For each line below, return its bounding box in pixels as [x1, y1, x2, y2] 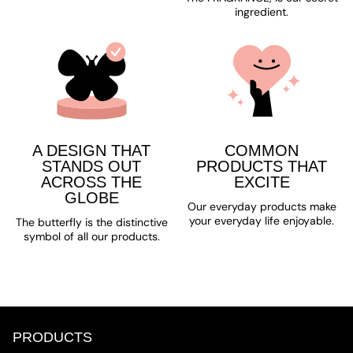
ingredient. [235, 5, 288, 19]
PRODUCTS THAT [196, 158, 327, 175]
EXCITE [233, 173, 290, 191]
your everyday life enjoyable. [189, 214, 334, 228]
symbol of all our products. [23, 229, 160, 243]
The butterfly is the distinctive [15, 215, 168, 229]
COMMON [225, 142, 299, 159]
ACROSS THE [41, 173, 142, 191]
